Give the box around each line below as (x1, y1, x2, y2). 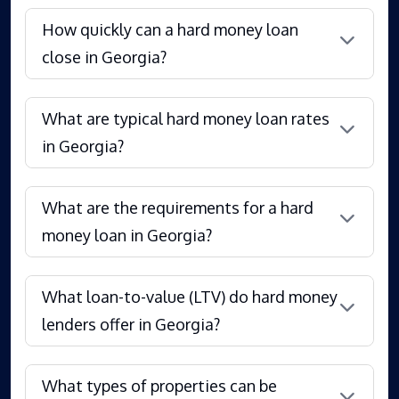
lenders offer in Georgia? (42, 313, 220, 334)
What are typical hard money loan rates (42, 108, 330, 128)
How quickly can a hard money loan (42, 19, 298, 39)
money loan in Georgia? (42, 224, 212, 245)
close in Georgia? (42, 46, 167, 67)
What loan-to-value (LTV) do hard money (42, 286, 338, 306)
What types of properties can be (42, 375, 277, 395)
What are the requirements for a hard (42, 197, 313, 217)
